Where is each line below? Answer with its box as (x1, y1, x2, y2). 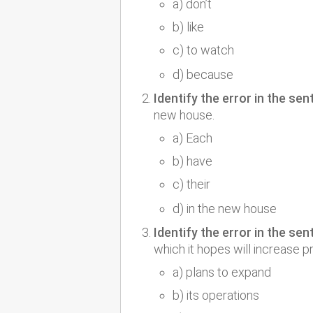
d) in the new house (173, 201, 277, 217)
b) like (173, 20, 204, 35)
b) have (173, 154, 212, 169)
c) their (173, 177, 210, 192)
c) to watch (173, 43, 234, 58)
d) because (173, 67, 233, 82)
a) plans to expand (173, 265, 271, 280)
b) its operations (173, 288, 259, 303)
